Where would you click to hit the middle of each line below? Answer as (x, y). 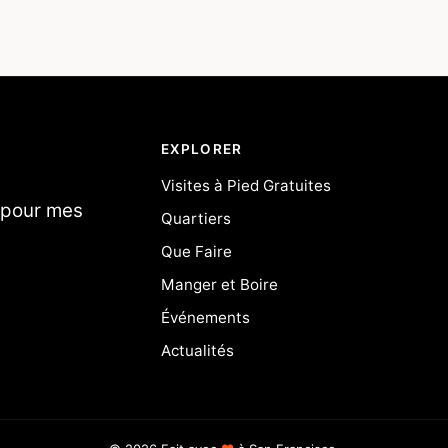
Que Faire (196, 252)
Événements (205, 318)
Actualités (197, 351)
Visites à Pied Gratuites (245, 186)
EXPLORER (201, 149)
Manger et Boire (219, 285)
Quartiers (195, 219)
